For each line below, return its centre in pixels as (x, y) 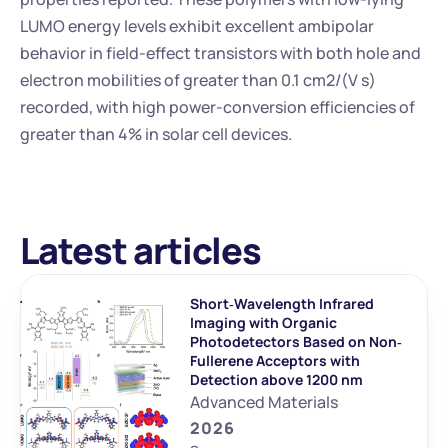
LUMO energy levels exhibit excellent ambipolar (197, 26)
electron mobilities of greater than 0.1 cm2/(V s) (198, 80)
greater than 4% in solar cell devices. (156, 134)
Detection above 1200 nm (276, 379)
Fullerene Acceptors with (275, 360)
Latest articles (140, 250)
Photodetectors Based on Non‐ (296, 341)
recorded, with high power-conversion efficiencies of (217, 107)
